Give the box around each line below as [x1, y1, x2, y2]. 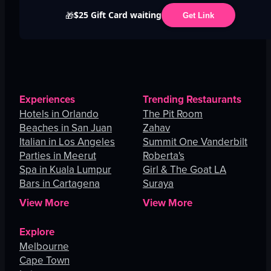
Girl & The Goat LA [143, 162, 226, 178]
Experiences [19, 92, 75, 108]
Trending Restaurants [143, 92, 241, 108]
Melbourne [19, 239, 69, 255]
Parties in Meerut [19, 148, 96, 164]
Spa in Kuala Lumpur [19, 162, 111, 178]
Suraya [143, 176, 174, 192]
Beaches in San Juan [19, 120, 112, 136]
